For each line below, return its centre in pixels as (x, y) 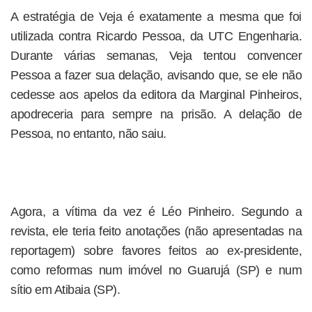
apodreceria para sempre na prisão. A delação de (156, 114)
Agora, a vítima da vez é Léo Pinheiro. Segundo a (156, 212)
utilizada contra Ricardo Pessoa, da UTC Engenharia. (156, 36)
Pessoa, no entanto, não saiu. (88, 134)
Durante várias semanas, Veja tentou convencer (156, 56)
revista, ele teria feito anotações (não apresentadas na (156, 231)
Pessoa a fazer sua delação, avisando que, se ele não (156, 75)
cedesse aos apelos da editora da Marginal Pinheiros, (156, 95)
